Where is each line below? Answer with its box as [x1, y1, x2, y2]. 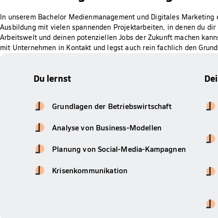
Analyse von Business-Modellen [52, 122, 162, 133]
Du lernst [33, 72, 72, 85]
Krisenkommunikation [52, 165, 128, 176]
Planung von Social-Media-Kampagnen [52, 144, 186, 154]
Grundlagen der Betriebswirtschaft [52, 101, 172, 111]
